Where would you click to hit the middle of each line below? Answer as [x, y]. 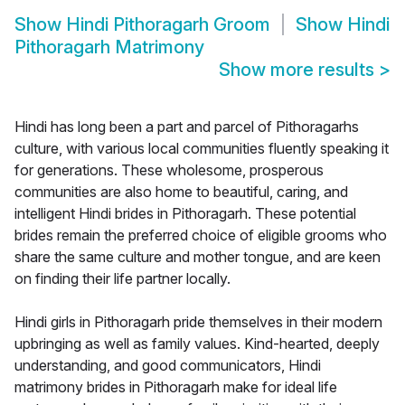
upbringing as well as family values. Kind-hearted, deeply [197, 344]
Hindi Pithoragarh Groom [168, 25]
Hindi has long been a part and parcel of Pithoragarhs [187, 127]
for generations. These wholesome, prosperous [169, 170]
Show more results [299, 70]
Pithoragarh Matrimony [109, 47]
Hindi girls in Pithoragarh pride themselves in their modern [198, 322]
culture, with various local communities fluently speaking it [202, 149]
